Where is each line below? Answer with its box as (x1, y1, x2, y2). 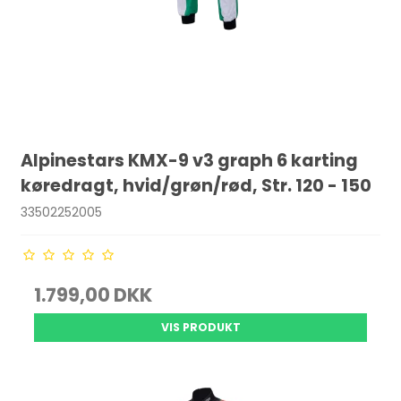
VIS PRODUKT (160, 320, 241, 335)
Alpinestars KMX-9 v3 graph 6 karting (21, 149, 359, 174)
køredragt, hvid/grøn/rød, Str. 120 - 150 (21, 174, 372, 199)
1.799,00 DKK (34, 282, 153, 308)
